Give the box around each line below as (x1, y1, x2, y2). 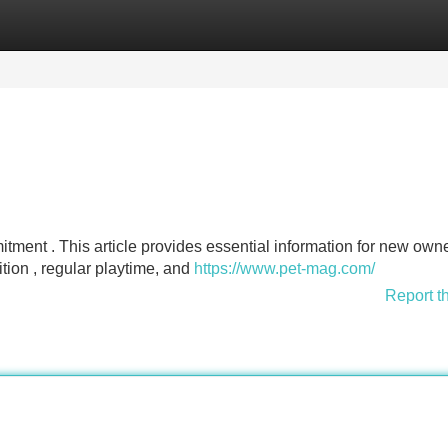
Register (110, 16, 170, 33)
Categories (2, 16, 80, 33)
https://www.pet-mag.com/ (194, 260, 375, 277)
